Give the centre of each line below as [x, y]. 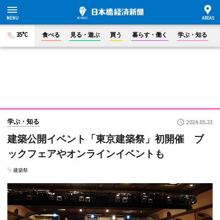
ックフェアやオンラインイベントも [86, 154]
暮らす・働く [150, 35]
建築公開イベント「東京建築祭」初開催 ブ [106, 139]
